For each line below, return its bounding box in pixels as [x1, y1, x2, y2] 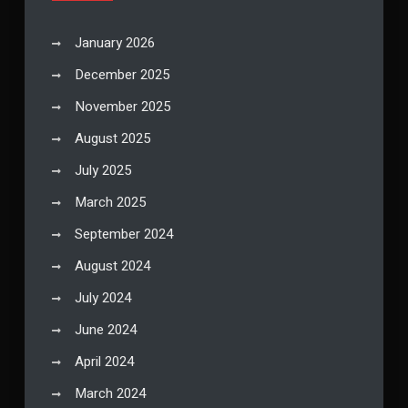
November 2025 [74, 97, 170, 117]
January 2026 [74, 33, 155, 54]
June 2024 [74, 320, 137, 341]
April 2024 [74, 352, 134, 372]
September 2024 [74, 224, 173, 245]
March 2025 [74, 192, 146, 213]
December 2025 [74, 65, 169, 86]
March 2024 [74, 383, 146, 404]
